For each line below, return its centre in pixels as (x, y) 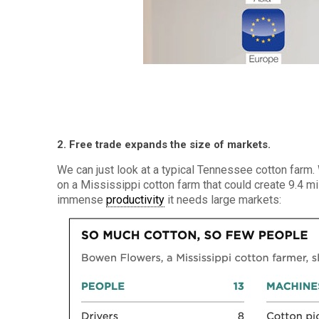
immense (82, 200)
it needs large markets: (223, 200)
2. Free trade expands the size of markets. (164, 145)
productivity (136, 200)
